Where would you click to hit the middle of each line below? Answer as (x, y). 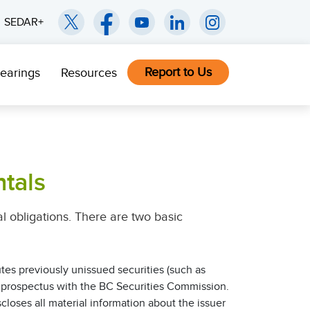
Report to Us (178, 72)
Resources (89, 73)
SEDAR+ (24, 22)
